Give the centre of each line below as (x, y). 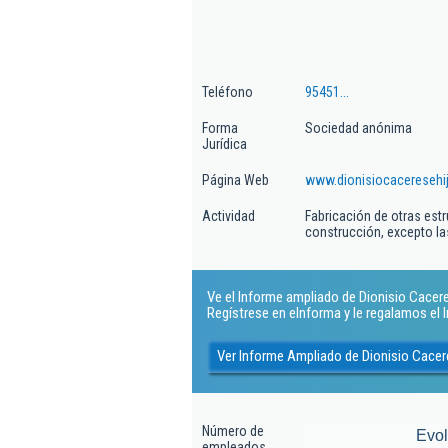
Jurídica (224, 144)
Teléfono (227, 92)
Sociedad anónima (358, 128)
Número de (233, 431)
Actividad (228, 216)
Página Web (235, 180)
